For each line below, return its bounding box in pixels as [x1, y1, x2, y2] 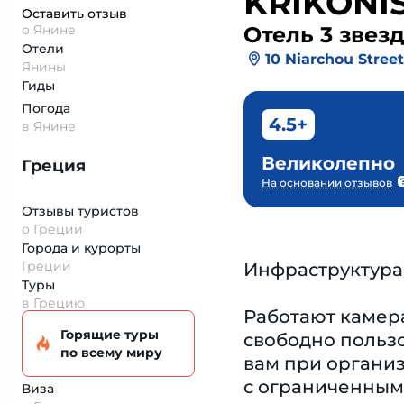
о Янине [22, 22, 76, 38]
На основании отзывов [262, 176, 392, 189]
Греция [22, 156, 86, 176]
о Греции [22, 221, 83, 237]
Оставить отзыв [22, 5, 127, 22]
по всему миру [60, 344, 162, 361]
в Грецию [22, 295, 85, 311]
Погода [22, 100, 70, 116]
